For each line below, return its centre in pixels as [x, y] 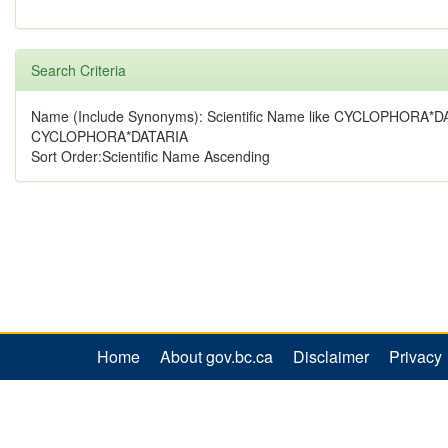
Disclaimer [331, 357]
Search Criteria [78, 70]
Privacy [415, 357]
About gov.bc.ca [216, 357]
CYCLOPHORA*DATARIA [109, 136]
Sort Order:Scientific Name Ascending [150, 156]
